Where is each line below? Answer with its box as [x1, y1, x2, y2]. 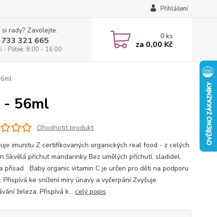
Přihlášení [160, 4, 188, 13]
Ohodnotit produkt [36, 123, 93, 132]
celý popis [75, 187, 106, 196]
